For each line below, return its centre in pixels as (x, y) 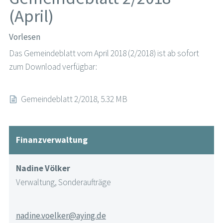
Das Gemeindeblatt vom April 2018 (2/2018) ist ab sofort (104, 54)
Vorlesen (24, 37)
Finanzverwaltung (52, 140)
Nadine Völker (43, 168)
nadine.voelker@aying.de (61, 216)
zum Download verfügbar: (53, 67)
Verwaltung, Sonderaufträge (63, 182)
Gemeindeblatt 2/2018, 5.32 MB (74, 99)
